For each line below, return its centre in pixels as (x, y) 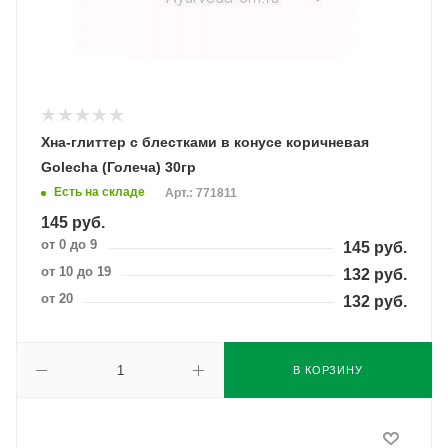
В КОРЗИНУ (328, 370)
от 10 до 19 (76, 271)
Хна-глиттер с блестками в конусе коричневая (205, 142)
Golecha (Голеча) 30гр (118, 167)
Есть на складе (99, 192)
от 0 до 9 (69, 244)
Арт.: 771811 (201, 193)
